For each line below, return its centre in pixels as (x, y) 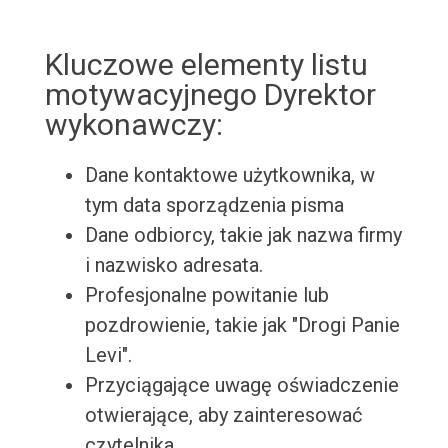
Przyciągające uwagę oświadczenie (241, 385)
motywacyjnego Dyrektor (210, 95)
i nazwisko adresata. (173, 265)
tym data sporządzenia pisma (214, 205)
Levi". (108, 355)
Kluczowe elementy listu (206, 65)
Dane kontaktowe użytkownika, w (229, 175)
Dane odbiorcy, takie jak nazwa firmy (243, 235)
